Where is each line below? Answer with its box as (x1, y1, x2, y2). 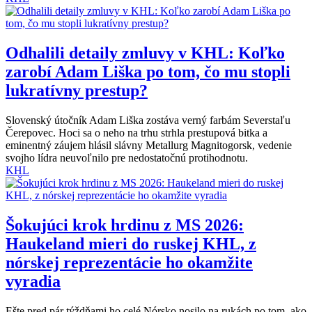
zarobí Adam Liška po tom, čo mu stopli (6, 63, 290, 81)
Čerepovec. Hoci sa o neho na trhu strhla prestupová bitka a (6, 127, 267, 139)
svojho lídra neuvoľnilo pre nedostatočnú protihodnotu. (6, 152, 248, 164)
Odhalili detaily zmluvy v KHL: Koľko (6, 44, 285, 63)
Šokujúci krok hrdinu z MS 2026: (6, 216, 244, 235)
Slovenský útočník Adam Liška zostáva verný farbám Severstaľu (6, 114, 290, 127)
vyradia (6, 272, 61, 291)
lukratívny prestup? (6, 81, 148, 100)
